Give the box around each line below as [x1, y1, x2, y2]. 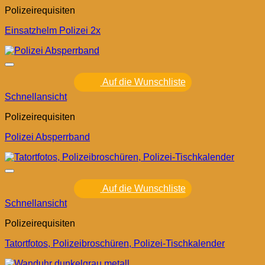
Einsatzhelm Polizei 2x [5, 25, 101, 36]
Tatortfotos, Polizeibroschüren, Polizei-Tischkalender [5, 238, 225, 249]
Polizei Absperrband [5, 132, 90, 143]
